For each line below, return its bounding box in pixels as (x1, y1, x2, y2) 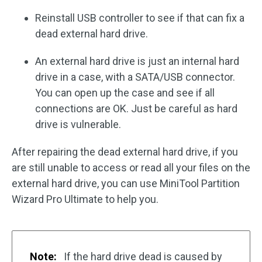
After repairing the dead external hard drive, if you (12, 146, 238, 158)
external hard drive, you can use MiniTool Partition (12, 177, 240, 189)
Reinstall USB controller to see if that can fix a (35, 12, 244, 24)
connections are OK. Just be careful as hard (35, 102, 237, 115)
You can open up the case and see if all (35, 87, 215, 99)
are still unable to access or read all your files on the (12, 161, 250, 174)
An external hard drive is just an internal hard (35, 55, 239, 67)
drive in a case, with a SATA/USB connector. (35, 71, 235, 83)
